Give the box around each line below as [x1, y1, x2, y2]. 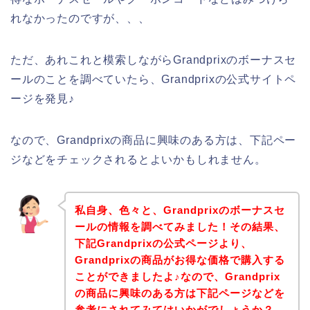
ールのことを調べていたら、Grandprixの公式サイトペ [10, 73, 297, 86]
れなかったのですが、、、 [10, 12, 150, 25]
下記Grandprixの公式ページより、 [74, 237, 252, 249]
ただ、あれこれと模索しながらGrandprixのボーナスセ [10, 54, 297, 66]
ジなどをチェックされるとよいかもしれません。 [10, 154, 266, 166]
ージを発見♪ [10, 93, 75, 105]
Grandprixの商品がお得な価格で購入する [74, 253, 285, 266]
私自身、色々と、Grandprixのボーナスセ [74, 203, 285, 216]
